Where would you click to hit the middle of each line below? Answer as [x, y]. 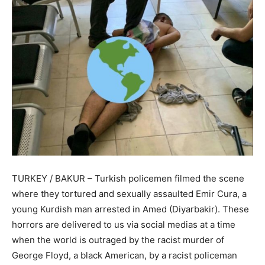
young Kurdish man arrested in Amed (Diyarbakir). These [130, 209]
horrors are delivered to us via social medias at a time [124, 225]
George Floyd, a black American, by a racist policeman [125, 256]
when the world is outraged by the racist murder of [118, 240]
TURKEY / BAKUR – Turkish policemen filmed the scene [128, 179]
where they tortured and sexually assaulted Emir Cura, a [129, 194]
